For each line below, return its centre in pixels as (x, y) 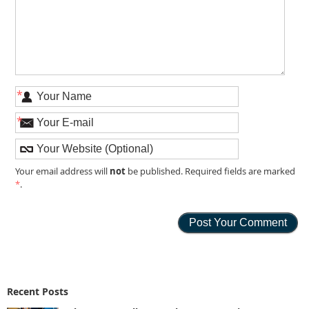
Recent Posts (38, 291)
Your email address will (63, 172)
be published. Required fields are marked (211, 172)
